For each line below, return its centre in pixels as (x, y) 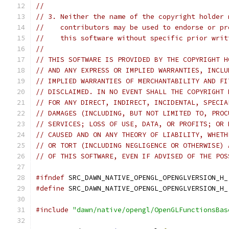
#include (52, 210)
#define (50, 188)
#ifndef (50, 178)
